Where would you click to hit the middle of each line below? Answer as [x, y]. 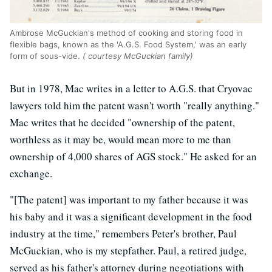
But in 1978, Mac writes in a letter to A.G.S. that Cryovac [131, 89]
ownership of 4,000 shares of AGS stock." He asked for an [133, 157]
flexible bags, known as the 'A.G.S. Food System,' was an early [128, 45]
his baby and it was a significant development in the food [131, 217]
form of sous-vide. [46, 56]
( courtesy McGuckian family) [138, 56]
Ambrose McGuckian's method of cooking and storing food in [126, 33]
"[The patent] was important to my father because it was [129, 200]
